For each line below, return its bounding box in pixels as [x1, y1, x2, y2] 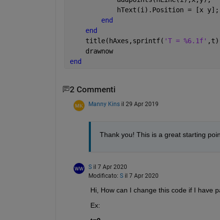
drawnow [69, 47, 113, 55]
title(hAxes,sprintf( [69, 36, 164, 45]
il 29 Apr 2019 [121, 101, 159, 108]
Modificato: [88, 172, 120, 180]
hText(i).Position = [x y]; [69, 5, 219, 14]
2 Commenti [69, 84, 115, 94]
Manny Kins [88, 101, 120, 108]
